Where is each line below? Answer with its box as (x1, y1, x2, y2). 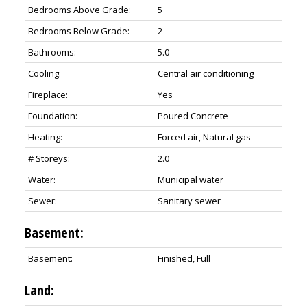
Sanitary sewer (157, 194, 221, 207)
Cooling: (27, 66, 61, 79)
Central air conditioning (157, 66, 254, 79)
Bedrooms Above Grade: (27, 3, 131, 16)
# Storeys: (27, 151, 70, 164)
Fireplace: (27, 88, 68, 101)
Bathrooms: (27, 45, 76, 58)
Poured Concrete (157, 109, 228, 122)
